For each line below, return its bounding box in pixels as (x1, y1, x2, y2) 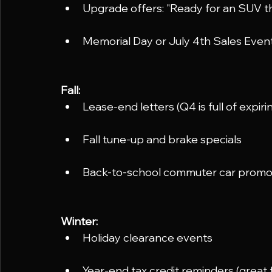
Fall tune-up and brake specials (83, 132, 242, 146)
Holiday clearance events (83, 230, 212, 245)
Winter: (61, 214, 98, 228)
